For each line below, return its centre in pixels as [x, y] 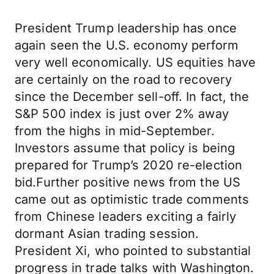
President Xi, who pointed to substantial [133, 251]
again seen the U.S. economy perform [127, 45]
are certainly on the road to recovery [124, 80]
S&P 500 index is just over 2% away [122, 114]
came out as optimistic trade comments [132, 199]
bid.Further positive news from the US [128, 182]
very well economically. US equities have [135, 62]
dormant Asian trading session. [107, 234]
